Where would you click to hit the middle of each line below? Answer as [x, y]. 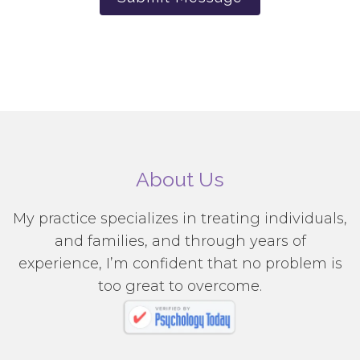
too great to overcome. [180, 286]
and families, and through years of [180, 241]
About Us [180, 179]
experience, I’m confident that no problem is [180, 264]
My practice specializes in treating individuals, [180, 219]
